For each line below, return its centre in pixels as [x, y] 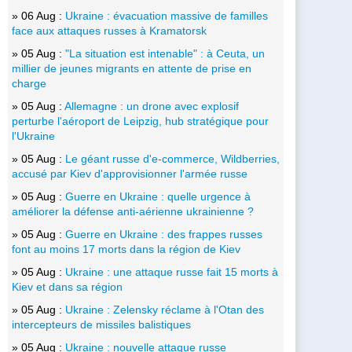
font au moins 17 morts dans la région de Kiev [126, 249]
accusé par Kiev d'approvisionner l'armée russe [130, 173]
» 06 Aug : [38, 15]
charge [29, 83]
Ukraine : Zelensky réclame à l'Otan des [165, 309]
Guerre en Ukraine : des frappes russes [164, 234]
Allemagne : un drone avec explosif [152, 106]
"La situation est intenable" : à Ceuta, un [165, 53]
